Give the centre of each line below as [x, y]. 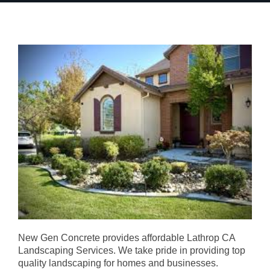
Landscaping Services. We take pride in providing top [132, 251]
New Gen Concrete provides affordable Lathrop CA [127, 238]
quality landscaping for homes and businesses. [118, 263]
